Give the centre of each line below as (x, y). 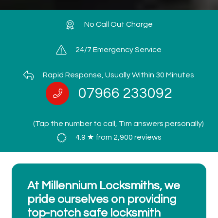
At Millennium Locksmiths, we (104, 186)
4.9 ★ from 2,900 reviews (119, 137)
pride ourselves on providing (102, 200)
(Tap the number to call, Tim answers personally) (119, 124)
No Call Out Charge (119, 25)
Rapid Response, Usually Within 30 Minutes (119, 75)
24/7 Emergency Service (119, 50)
